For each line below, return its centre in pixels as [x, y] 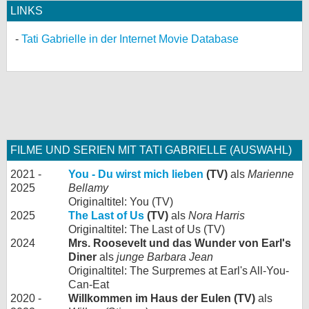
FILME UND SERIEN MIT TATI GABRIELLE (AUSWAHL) [151, 150]
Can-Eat [89, 285]
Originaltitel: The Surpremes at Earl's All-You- [179, 271]
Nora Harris [217, 216]
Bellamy [88, 188]
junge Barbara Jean [165, 257]
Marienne [271, 174]
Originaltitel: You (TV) [121, 202]
